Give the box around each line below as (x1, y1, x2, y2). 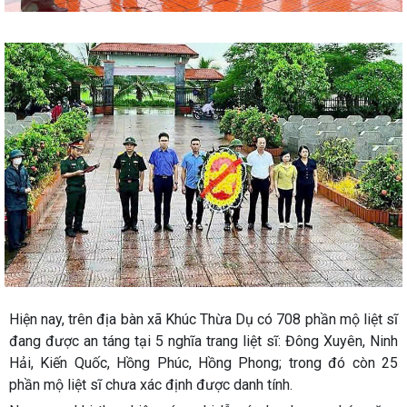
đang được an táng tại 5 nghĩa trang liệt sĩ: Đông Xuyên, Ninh (9, 332, 398, 350)
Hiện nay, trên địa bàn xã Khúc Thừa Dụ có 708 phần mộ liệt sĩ (9, 310, 398, 328)
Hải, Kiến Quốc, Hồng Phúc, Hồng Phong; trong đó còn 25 (9, 353, 398, 372)
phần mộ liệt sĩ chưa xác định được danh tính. (9, 375, 293, 393)
